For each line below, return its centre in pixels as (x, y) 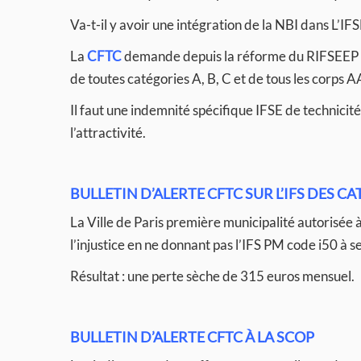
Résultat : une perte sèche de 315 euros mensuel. (212, 276)
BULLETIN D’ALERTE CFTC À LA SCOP (192, 337)
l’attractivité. (108, 133)
